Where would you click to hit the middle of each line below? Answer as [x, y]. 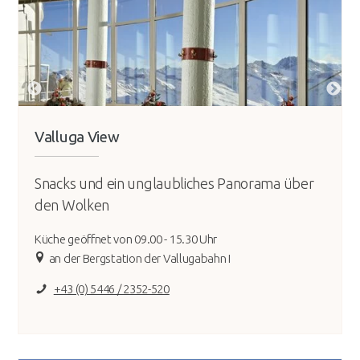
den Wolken [72, 205]
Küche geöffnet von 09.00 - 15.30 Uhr [126, 239]
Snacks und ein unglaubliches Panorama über [174, 184]
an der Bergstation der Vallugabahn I [139, 259]
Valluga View [77, 137]
